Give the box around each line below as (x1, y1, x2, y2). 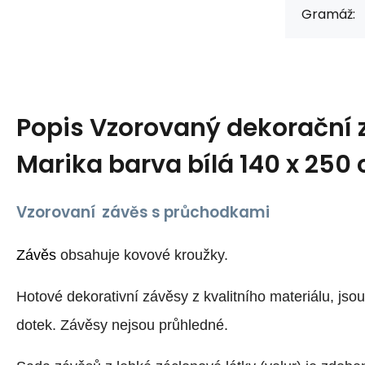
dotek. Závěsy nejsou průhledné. (16, 317, 228, 334)
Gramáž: (301, 5, 355, 24)
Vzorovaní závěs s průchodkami (16, 200, 270, 223)
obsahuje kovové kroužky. (60, 247, 228, 264)
